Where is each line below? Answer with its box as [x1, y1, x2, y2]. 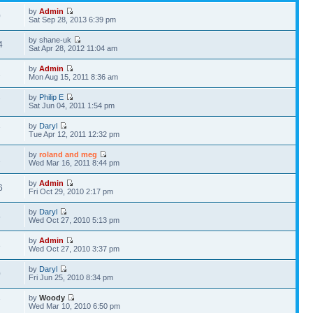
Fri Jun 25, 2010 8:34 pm [29, 273, 114, 282]
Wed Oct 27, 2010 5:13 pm [29, 216, 120, 224]
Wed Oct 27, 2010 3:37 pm [29, 245, 120, 253]
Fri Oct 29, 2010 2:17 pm [29, 187, 114, 196]
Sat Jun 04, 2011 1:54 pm [29, 101, 115, 110]
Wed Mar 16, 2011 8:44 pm [29, 159, 120, 167]
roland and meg [39, 150, 98, 159]
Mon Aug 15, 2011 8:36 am [29, 73, 119, 81]
